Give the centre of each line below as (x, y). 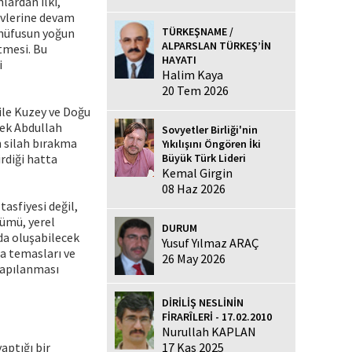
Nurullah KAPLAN (209, 331)
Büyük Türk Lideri (204, 158)
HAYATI (179, 59)
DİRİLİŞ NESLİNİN (203, 302)
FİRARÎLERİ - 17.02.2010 (217, 316)
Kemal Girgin (197, 172)
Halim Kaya (192, 74)
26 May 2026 (194, 258)
